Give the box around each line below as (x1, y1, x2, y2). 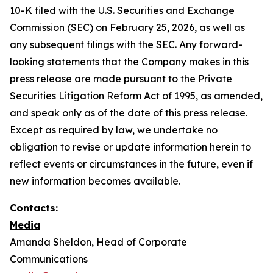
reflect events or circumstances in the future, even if (10, 158, 253, 170)
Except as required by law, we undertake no (10, 124, 218, 136)
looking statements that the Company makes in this (10, 55, 249, 68)
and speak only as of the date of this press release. (10, 107, 247, 119)
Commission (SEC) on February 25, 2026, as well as (10, 21, 245, 34)
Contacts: (10, 202, 58, 214)
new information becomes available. (10, 175, 180, 187)
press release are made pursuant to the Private (10, 73, 232, 85)
